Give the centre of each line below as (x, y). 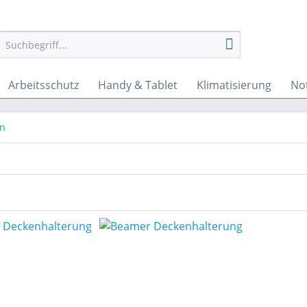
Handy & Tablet (138, 85)
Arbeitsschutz (44, 85)
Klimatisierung (234, 85)
